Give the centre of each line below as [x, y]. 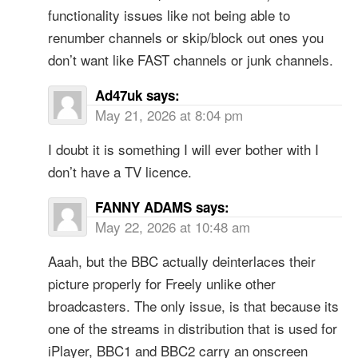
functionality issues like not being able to [169, 14]
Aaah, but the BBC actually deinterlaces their [182, 261]
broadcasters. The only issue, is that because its [193, 305]
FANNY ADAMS [143, 207]
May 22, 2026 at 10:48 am [173, 226]
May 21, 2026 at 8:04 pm [169, 114]
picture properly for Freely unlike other [162, 283]
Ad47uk [119, 95]
